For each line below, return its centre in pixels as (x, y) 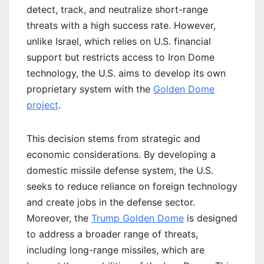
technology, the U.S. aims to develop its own (126, 73)
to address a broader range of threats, (112, 234)
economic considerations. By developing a (121, 154)
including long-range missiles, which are (115, 250)
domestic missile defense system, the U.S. (120, 170)
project (42, 105)
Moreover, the (59, 218)
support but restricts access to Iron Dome (121, 57)
